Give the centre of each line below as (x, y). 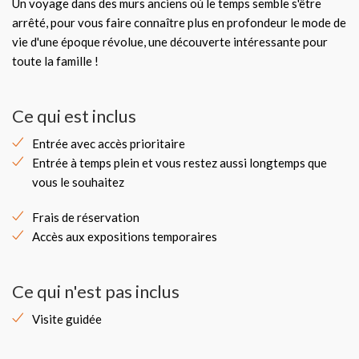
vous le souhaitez (78, 182)
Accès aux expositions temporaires (125, 236)
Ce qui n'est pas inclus (96, 291)
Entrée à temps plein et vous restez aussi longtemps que (179, 163)
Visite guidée (67, 319)
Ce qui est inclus (74, 116)
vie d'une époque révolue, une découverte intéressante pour (170, 42)
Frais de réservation (86, 217)
